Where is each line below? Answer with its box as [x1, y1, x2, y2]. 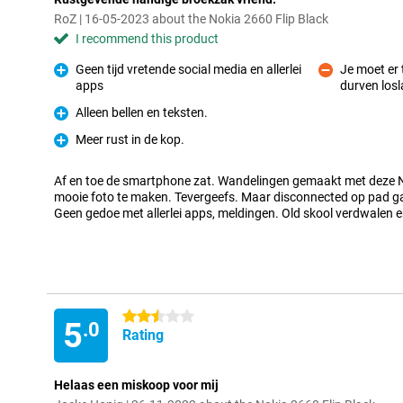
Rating [122, 327, 164, 344]
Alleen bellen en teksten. [76, 105, 208, 120]
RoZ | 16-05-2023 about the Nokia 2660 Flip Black [54, 12, 328, 26]
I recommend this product [76, 31, 219, 46]
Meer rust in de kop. [76, 132, 184, 147]
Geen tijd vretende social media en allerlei [76, 62, 301, 76]
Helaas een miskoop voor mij [54, 378, 219, 392]
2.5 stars [122, 309, 172, 324]
